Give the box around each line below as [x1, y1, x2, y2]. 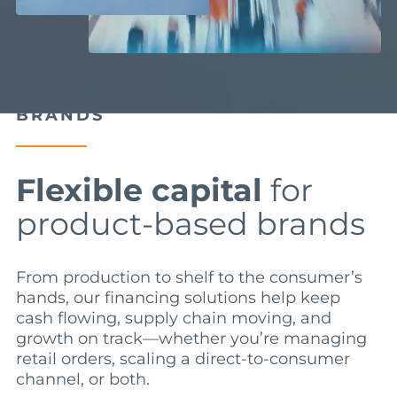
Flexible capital [15, 170, 262, 209]
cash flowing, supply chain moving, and [15, 307, 331, 328]
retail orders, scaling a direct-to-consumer [15, 348, 350, 369]
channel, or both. [15, 369, 150, 389]
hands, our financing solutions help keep [15, 287, 340, 307]
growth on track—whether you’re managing [15, 328, 367, 348]
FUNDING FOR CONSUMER [15, 81, 291, 101]
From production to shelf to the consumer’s [15, 267, 362, 287]
